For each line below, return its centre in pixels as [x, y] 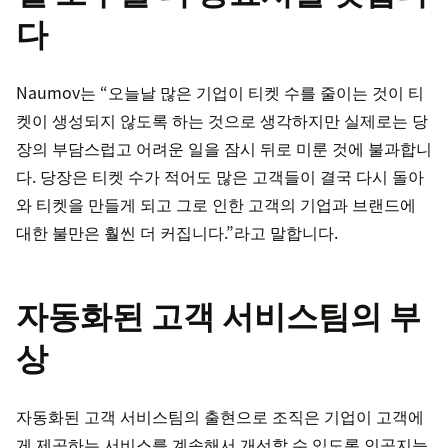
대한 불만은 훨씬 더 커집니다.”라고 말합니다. [177, 232]
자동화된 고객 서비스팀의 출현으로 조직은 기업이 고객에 [220, 416]
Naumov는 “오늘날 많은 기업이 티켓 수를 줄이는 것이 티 [220, 92]
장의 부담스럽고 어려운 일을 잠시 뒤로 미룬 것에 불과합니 [224, 148]
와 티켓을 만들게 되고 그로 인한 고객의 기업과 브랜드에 [216, 204]
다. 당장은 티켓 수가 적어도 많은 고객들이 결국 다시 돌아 [220, 176]
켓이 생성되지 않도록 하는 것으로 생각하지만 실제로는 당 [222, 120]
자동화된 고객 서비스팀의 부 [218, 315]
